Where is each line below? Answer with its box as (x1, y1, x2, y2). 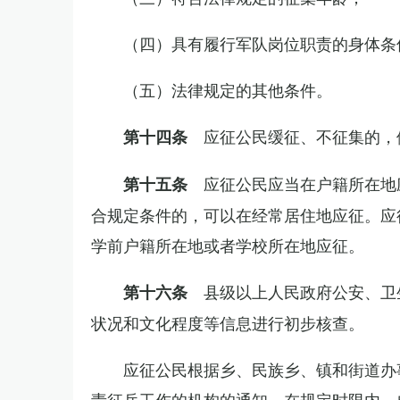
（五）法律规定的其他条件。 (123, 78, 332, 101)
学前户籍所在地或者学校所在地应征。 (91, 233, 364, 256)
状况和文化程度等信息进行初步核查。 (91, 311, 364, 334)
